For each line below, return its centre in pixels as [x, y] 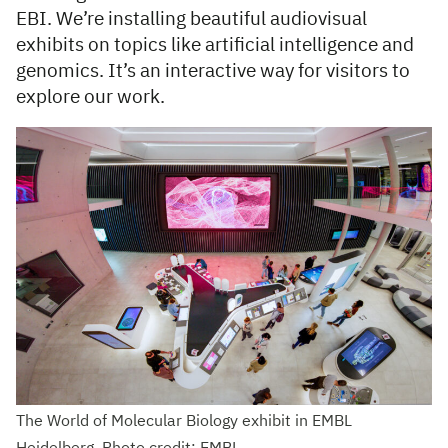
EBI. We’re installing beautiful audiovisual [191, 20]
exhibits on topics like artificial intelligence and [215, 46]
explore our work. [90, 98]
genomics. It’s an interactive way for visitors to [213, 72]
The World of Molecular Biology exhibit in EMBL [184, 421]
